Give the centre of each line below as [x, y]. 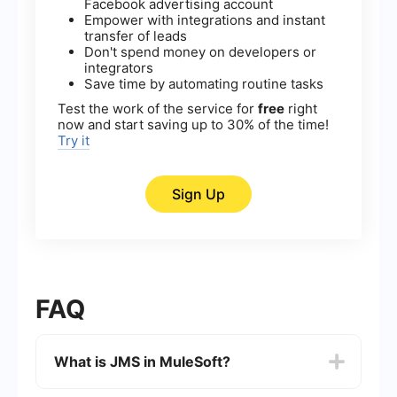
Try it [74, 141]
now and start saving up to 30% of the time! [193, 125]
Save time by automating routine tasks [204, 84]
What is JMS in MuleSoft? [142, 362]
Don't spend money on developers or [200, 52]
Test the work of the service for [158, 109]
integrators [119, 68]
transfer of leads [136, 36]
